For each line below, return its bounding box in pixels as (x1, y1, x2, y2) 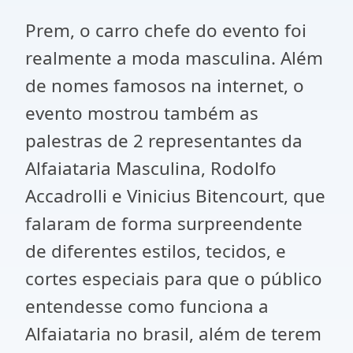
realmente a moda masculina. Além (25, 46, 323, 71)
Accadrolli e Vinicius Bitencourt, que (25, 184, 325, 209)
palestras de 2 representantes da (25, 128, 303, 154)
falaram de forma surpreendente (25, 211, 303, 236)
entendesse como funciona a (25, 294, 269, 319)
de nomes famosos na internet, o (25, 73, 304, 98)
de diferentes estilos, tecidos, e (25, 239, 286, 264)
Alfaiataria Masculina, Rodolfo (25, 156, 277, 181)
